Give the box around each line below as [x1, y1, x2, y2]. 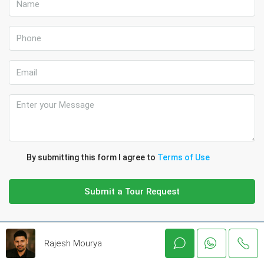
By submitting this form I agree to [27, 153, 157, 163]
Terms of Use [157, 153, 210, 163]
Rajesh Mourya [44, 237, 102, 249]
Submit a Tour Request [84, 186, 180, 197]
